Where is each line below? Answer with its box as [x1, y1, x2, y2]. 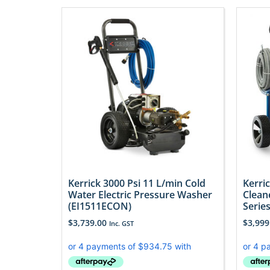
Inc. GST [109, 218, 134, 228]
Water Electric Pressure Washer [68, 187, 212, 201]
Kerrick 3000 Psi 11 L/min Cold [68, 176, 206, 190]
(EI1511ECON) [68, 199, 131, 213]
